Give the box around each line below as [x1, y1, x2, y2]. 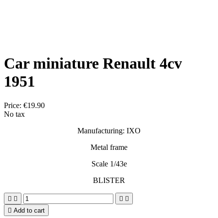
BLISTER [93, 176, 125, 184]
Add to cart [14, 206, 45, 214]
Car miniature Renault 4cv [4, 54, 182, 73]
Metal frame [91, 143, 127, 151]
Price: [4, 101, 23, 109]
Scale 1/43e [91, 159, 127, 168]
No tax [4, 109, 25, 118]
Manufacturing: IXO [77, 126, 141, 135]
